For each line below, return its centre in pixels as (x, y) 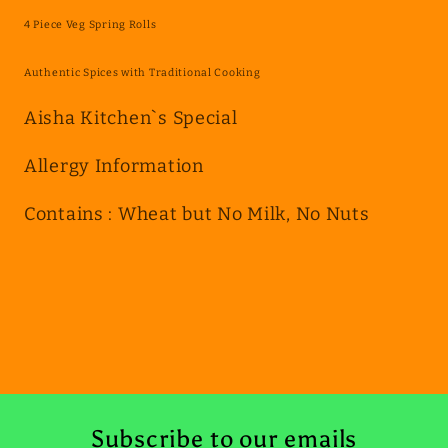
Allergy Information (114, 166)
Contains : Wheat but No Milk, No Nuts (199, 214)
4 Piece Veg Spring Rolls (90, 25)
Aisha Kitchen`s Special (131, 118)
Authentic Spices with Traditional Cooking (142, 73)
